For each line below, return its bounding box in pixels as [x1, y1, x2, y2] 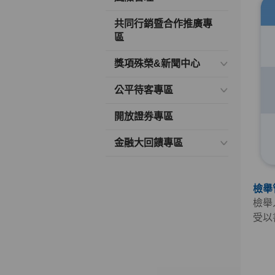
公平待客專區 [114, 85, 173, 95]
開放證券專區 [114, 111, 173, 122]
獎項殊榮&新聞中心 [114, 58, 200, 69]
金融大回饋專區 [114, 137, 183, 148]
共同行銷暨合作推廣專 [114, 18, 212, 29]
